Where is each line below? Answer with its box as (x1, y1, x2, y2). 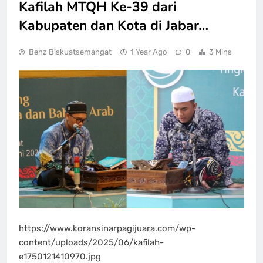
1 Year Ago (130, 47, 167, 56)
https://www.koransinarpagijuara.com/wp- (19, 222, 195, 234)
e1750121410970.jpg (19, 251, 101, 262)
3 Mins (209, 47, 232, 56)
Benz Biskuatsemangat (29, 47, 112, 56)
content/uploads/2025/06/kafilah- (19, 237, 164, 248)
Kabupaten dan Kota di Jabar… (19, 16, 208, 35)
